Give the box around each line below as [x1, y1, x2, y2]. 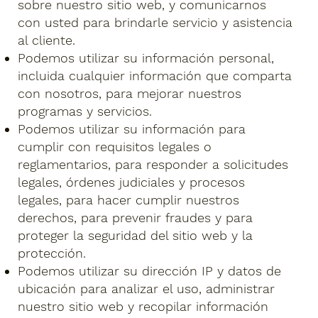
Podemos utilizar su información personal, [18, 50, 275, 66]
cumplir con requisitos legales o [18, 139, 212, 155]
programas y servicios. [18, 104, 153, 119]
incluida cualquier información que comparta [18, 68, 292, 84]
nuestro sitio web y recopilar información [18, 299, 269, 314]
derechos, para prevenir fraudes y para [18, 210, 253, 226]
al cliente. [18, 33, 76, 48]
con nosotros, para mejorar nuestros [18, 86, 242, 102]
